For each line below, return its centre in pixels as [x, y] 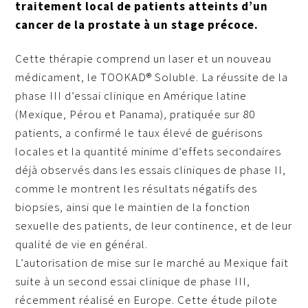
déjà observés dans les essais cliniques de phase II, [151, 170]
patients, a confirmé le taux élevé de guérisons [139, 133]
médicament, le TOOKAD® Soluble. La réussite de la [152, 77]
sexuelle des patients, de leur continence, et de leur [154, 226]
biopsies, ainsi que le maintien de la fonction [133, 207]
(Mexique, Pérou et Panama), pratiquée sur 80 [135, 114]
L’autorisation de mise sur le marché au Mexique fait [152, 263]
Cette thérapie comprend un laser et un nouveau [144, 59]
